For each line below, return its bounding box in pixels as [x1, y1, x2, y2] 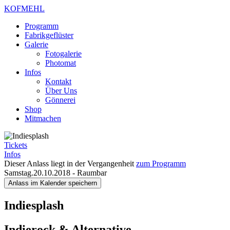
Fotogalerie [45, 49, 82, 58]
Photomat [45, 59, 76, 67]
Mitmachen [25, 114, 61, 123]
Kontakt [45, 77, 71, 86]
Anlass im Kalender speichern [8, 179, 97, 187]
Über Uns [45, 86, 77, 95]
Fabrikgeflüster [25, 31, 73, 40]
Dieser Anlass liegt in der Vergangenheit [4, 159, 136, 168]
